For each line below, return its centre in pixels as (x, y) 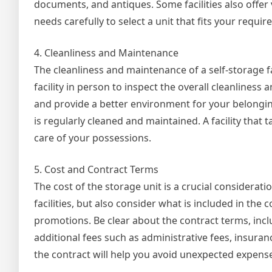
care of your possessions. (93, 138)
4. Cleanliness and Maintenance (106, 53)
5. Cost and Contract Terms (96, 169)
